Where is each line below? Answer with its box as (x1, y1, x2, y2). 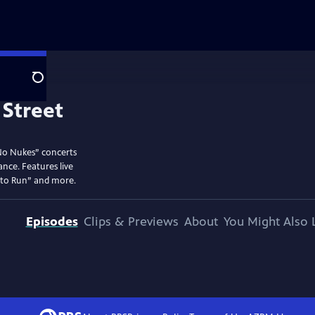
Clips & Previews (83, 214, 179, 229)
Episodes (25, 214, 78, 229)
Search (32, 78, 66, 92)
